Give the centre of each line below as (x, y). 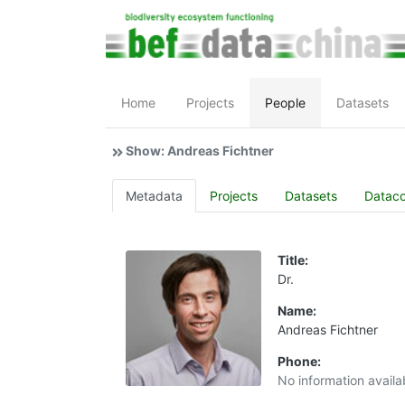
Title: (293, 260)
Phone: (299, 362)
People (285, 103)
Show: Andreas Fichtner (200, 151)
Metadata (154, 196)
